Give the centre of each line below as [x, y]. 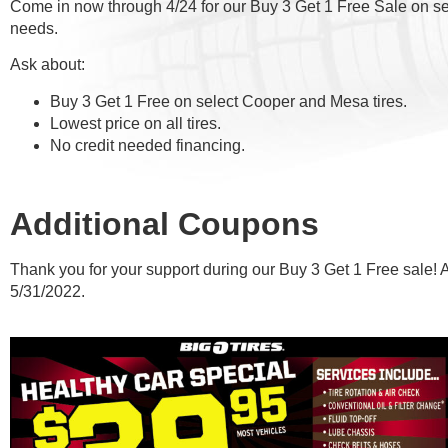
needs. [34, 28]
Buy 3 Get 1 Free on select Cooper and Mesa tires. [228, 101]
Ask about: [47, 65]
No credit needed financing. [147, 145]
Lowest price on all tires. [135, 123]
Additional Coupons [164, 223]
